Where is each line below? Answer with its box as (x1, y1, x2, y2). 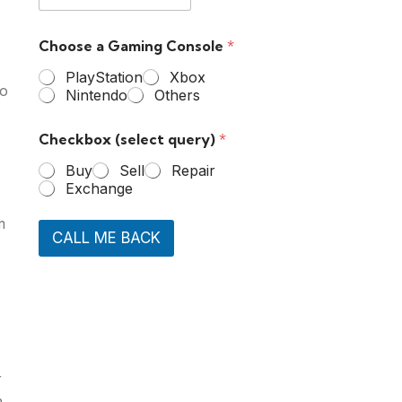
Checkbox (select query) (38, 130, 219, 148)
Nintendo (65, 86, 127, 104)
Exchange (65, 179, 133, 197)
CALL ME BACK (51, 229, 161, 247)
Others (153, 86, 200, 104)
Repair (170, 162, 215, 179)
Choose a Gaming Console (38, 37, 227, 55)
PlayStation (65, 68, 143, 86)
